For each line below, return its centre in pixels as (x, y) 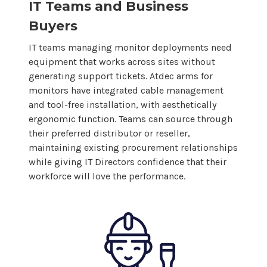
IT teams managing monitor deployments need (130, 48)
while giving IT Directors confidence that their (128, 162)
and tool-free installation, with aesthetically (122, 105)
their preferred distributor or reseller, (109, 133)
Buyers (53, 26)
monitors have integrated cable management (126, 91)
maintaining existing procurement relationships (133, 148)
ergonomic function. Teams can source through (131, 119)
